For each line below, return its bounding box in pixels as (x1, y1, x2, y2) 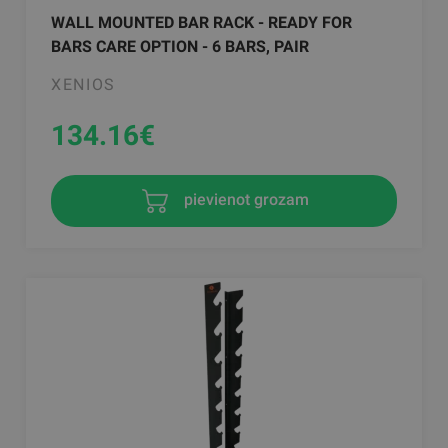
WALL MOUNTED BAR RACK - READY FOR (51, 13, 353, 32)
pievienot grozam (179, 190, 309, 210)
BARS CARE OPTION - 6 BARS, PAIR (51, 37, 310, 56)
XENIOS (51, 75, 116, 94)
